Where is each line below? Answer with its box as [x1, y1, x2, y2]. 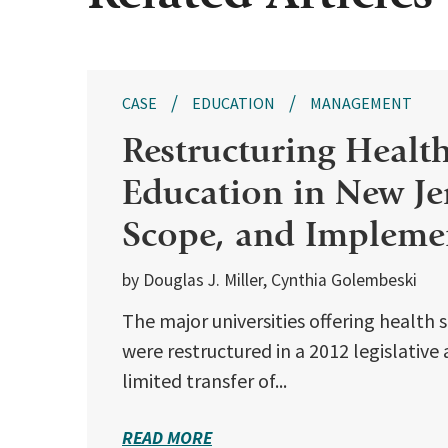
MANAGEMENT [310, 93, 412, 114]
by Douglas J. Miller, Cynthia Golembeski [122, 269, 417, 292]
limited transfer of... [122, 368, 287, 394]
